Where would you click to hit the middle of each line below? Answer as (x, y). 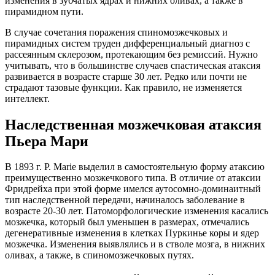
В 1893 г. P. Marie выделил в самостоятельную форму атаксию (135, 167)
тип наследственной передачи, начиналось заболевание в (125, 200)
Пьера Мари (47, 141)
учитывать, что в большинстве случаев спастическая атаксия (133, 65)
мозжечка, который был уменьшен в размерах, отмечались (127, 222)
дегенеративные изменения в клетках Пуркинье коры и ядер (132, 233)
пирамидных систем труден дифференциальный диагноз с (127, 43)
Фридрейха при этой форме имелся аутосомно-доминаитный (133, 189)
